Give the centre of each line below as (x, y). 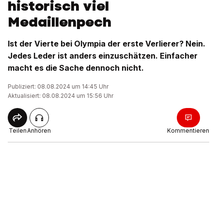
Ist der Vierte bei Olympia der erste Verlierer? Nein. (107, 44)
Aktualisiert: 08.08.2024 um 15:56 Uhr (61, 96)
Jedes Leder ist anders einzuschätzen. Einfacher (103, 56)
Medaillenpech (60, 22)
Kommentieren (188, 131)
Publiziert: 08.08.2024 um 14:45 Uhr (58, 86)
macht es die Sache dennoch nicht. (76, 68)
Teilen (17, 131)
